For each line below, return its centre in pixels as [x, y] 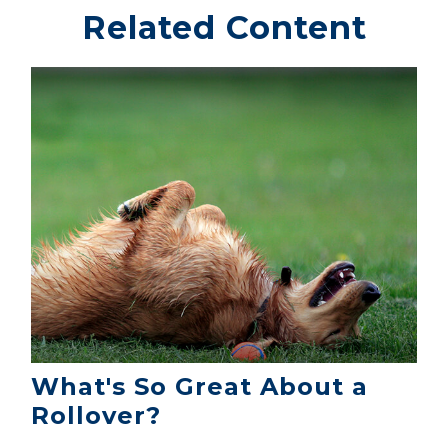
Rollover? [96, 415]
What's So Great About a [200, 386]
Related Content [224, 27]
